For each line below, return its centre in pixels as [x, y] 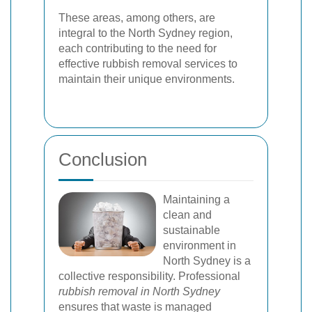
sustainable [192, 230]
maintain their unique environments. [147, 79]
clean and [187, 214]
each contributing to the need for [138, 48]
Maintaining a [196, 199]
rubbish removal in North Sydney [139, 291]
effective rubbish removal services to [148, 63]
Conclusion [103, 159]
